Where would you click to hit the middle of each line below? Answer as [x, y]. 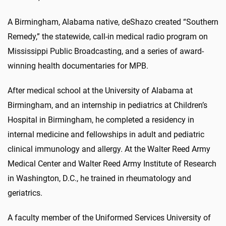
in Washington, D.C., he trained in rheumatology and [99, 178]
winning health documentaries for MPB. [78, 66]
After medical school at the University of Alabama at [100, 90]
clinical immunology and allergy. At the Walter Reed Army [109, 149]
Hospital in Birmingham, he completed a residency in [101, 120]
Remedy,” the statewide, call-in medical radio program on [108, 36]
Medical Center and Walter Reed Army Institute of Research [112, 163]
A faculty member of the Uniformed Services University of [109, 217]
